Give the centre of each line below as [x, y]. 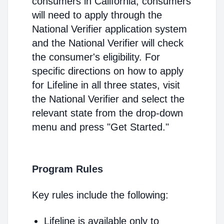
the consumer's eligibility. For [96, 57]
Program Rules [67, 169]
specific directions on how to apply [108, 71]
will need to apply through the [97, 15]
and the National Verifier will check [108, 43]
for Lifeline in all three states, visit [106, 85]
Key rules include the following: [100, 195]
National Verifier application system [109, 29]
